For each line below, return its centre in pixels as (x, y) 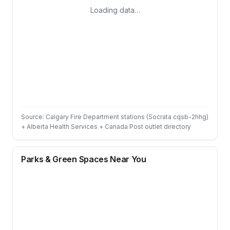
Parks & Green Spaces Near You (84, 159)
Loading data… (115, 10)
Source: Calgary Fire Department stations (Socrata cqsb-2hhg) (115, 117)
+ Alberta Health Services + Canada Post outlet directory (106, 127)
